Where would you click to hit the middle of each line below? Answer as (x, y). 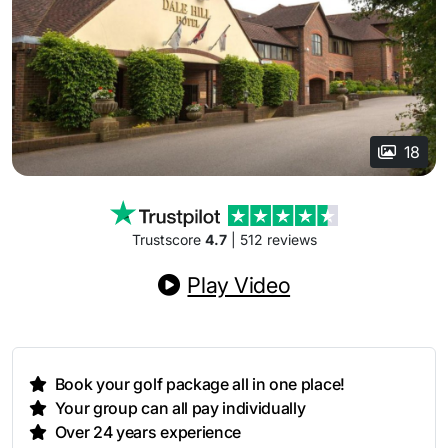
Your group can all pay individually (180, 408)
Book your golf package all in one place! (199, 384)
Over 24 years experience (148, 432)
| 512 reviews (271, 240)
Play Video (239, 285)
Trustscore (168, 240)
